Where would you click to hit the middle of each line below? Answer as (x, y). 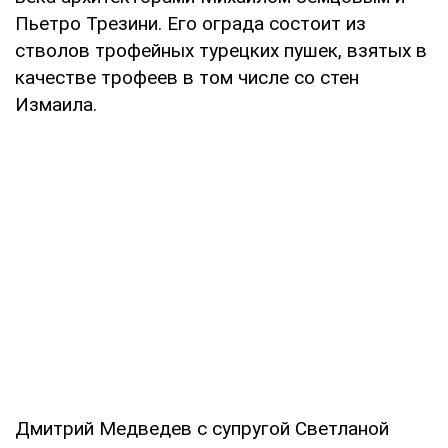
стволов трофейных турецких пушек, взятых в (221, 50)
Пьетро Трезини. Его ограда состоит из (190, 23)
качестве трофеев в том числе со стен (187, 77)
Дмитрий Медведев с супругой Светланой (202, 428)
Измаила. (56, 104)
